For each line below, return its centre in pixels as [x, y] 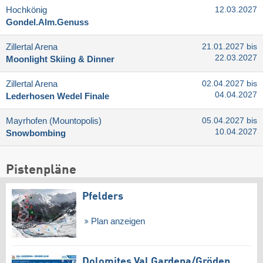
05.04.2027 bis [230, 121]
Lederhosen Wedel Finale [58, 97]
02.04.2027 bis [230, 84]
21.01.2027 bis [230, 47]
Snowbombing [36, 134]
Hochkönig [26, 10]
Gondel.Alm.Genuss [47, 23]
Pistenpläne [41, 170]
